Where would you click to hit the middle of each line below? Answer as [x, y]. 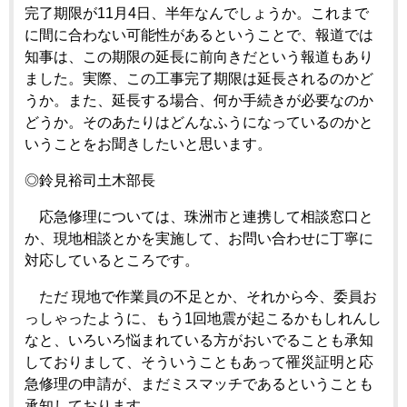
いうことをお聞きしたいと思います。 [148, 144]
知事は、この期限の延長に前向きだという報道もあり [199, 56]
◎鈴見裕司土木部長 [90, 180]
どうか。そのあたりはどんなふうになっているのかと [199, 122]
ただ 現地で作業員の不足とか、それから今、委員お [201, 296]
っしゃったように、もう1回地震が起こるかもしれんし [203, 318]
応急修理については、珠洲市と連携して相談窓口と [199, 216]
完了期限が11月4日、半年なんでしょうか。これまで [197, 13]
